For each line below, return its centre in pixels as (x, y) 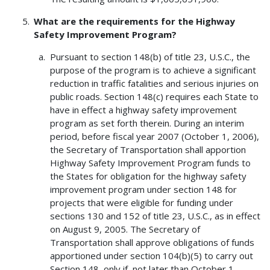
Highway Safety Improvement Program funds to (150, 162)
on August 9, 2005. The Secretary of (125, 229)
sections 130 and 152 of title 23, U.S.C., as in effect (155, 215)
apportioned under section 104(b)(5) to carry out (151, 255)
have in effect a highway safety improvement (143, 109)
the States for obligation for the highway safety (148, 176)
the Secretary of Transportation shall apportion (148, 149)
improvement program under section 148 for (143, 189)
